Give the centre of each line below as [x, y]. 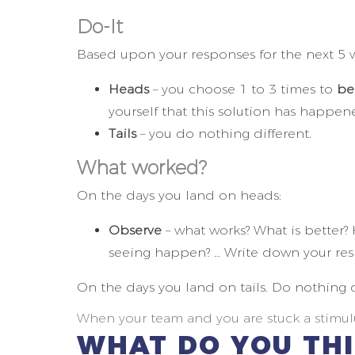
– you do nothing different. [224, 133]
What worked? [142, 167]
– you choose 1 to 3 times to [243, 89]
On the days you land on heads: [179, 195]
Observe [135, 230]
